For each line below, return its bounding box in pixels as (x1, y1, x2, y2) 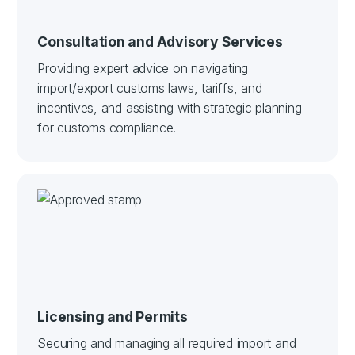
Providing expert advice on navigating (37, 59, 249, 76)
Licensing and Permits (37, 307, 188, 325)
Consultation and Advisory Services (37, 32, 283, 50)
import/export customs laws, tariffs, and (37, 79, 262, 96)
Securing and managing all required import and (37, 334, 296, 351)
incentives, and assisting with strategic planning (37, 99, 302, 116)
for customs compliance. (37, 119, 177, 136)
